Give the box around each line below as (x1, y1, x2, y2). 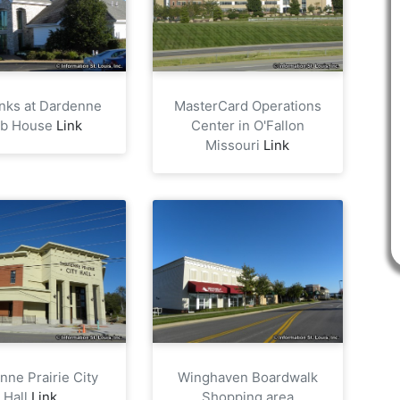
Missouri (205, 136, 264, 154)
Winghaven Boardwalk (177, 368, 318, 386)
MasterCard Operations (173, 96, 321, 114)
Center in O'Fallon (190, 116, 304, 134)
